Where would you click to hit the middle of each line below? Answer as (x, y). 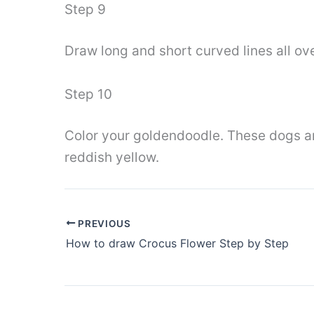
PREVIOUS (103, 223)
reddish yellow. (112, 158)
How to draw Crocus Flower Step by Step (177, 244)
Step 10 (88, 94)
